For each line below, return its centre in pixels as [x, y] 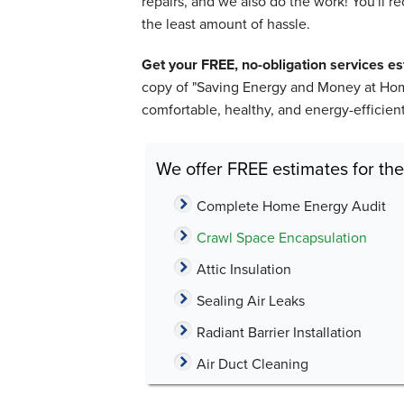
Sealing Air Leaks [251, 300]
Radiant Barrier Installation [279, 331]
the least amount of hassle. [226, 24]
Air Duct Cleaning [252, 363]
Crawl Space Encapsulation [282, 237]
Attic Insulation [244, 268]
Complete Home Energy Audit [291, 205]
